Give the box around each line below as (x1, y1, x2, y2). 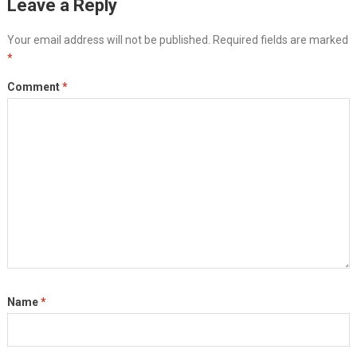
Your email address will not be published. (6, 33, 210, 46)
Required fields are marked (212, 33, 348, 46)
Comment (6, 80, 62, 93)
